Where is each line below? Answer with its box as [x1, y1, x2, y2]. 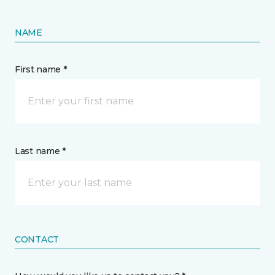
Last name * [15, 145, 66, 157]
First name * [15, 64, 67, 75]
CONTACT [15, 234, 60, 245]
